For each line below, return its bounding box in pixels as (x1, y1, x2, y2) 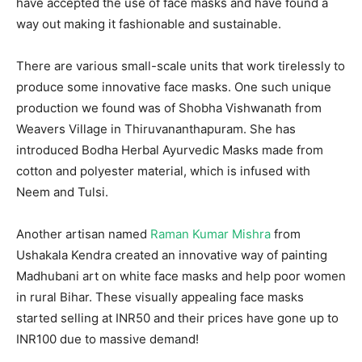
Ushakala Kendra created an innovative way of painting (16, 246, 327, 263)
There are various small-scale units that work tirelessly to (16, 57, 345, 74)
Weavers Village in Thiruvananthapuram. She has (16, 120, 296, 137)
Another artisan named (16, 225, 150, 242)
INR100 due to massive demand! (16, 330, 199, 347)
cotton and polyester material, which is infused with (16, 162, 310, 179)
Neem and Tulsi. (16, 183, 108, 200)
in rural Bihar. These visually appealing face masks (16, 288, 304, 305)
